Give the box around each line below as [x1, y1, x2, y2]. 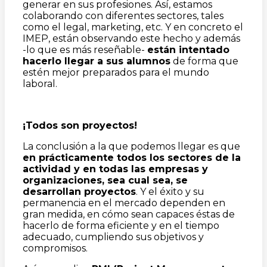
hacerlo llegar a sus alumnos [23, 55, 170, 67]
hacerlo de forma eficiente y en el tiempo [23, 220, 219, 231]
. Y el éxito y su [136, 186, 204, 197]
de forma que [170, 55, 238, 67]
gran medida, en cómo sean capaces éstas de [23, 209, 235, 220]
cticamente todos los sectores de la [55, 152, 241, 163]
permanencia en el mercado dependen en [23, 197, 225, 209]
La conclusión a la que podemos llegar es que [23, 141, 240, 152]
